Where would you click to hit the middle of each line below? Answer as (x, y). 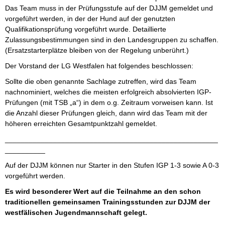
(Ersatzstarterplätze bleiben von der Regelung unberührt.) (97, 50)
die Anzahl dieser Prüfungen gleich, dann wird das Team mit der (106, 113)
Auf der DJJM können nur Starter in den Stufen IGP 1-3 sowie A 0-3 (112, 165)
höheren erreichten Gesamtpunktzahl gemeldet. (81, 124)
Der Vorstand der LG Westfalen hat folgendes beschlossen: (99, 66)
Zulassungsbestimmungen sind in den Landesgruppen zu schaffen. (112, 40)
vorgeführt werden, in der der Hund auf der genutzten (90, 19)
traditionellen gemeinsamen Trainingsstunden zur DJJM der (107, 202)
